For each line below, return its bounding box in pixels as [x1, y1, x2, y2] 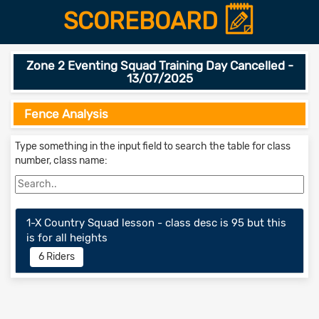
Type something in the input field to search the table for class [15, 140, 291, 153]
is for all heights [26, 231, 108, 245]
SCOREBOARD [63, 7, 224, 35]
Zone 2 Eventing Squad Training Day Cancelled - [26, 58, 293, 73]
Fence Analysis [24, 107, 108, 122]
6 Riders [38, 251, 75, 263]
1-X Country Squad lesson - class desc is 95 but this [26, 216, 286, 230]
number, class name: [15, 155, 108, 167]
